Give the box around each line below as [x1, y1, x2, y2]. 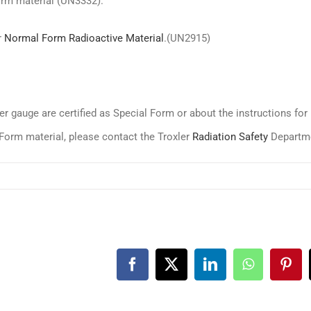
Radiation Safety [192, 131, 268, 143]
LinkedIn [209, 262, 261, 278]
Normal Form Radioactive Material [4, 32, 164, 44]
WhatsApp [246, 262, 307, 278]
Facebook [131, 262, 186, 278]
